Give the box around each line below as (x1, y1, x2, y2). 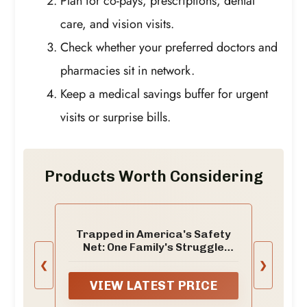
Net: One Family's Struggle (83, 241, 224, 254)
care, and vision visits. (60, 14, 175, 33)
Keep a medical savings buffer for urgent (60, 84, 269, 103)
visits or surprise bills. (60, 108, 171, 126)
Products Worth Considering (44, 167, 263, 186)
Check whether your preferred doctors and (60, 38, 278, 56)
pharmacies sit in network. (60, 61, 195, 79)
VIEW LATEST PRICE (89, 278, 218, 293)
